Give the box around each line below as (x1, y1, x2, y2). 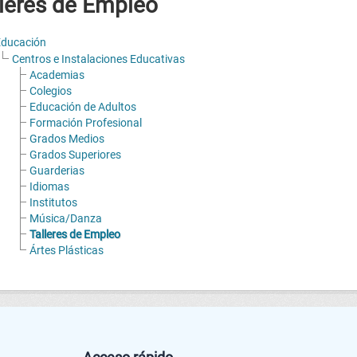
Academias (29, 68, 84, 81)
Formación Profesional (29, 116, 142, 129)
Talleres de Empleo (29, 227, 120, 241)
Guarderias (29, 163, 84, 177)
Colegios (29, 84, 72, 97)
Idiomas (29, 179, 69, 193)
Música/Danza (29, 211, 102, 225)
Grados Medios (29, 131, 104, 145)
